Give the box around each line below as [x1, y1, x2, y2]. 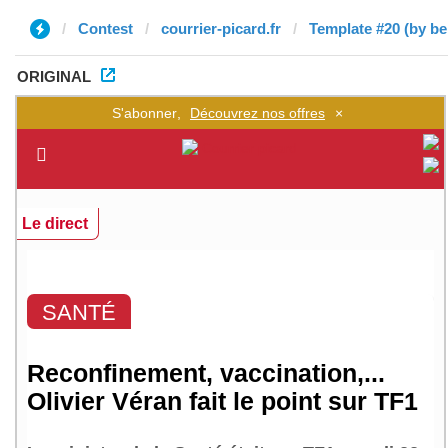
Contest [78, 20, 133, 37]
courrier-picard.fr [161, 20, 281, 37]
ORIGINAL [17, 68, 91, 85]
